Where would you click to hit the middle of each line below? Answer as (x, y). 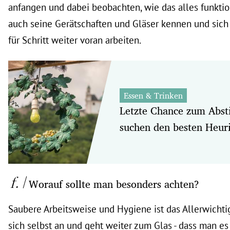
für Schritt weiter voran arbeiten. (75, 40)
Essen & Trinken (153, 96)
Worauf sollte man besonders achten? (114, 184)
